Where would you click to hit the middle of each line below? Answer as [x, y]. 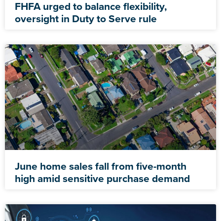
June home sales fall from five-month [101, 166]
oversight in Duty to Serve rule [86, 18]
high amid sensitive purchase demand [102, 178]
